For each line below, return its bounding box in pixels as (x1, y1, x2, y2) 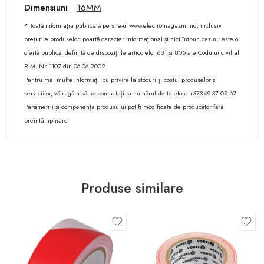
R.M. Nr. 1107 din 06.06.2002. (24, 61, 107, 71)
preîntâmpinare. (24, 115, 69, 126)
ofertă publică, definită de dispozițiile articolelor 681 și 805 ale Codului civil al (24, 48, 239, 58)
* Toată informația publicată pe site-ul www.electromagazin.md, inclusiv (24, 21, 222, 31)
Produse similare (81, 178, 183, 199)
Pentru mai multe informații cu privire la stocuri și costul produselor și (24, 75, 217, 85)
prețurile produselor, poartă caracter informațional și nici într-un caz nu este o (24, 34, 238, 44)
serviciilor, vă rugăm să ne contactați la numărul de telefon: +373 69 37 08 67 (24, 88, 236, 98)
